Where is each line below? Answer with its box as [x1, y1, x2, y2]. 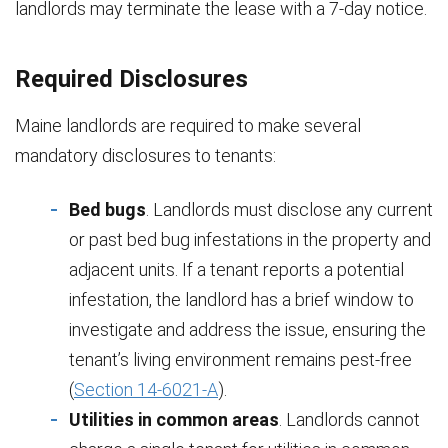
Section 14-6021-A [74, 378, 218, 400]
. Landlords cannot [279, 408, 420, 430]
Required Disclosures [15, 64, 248, 93]
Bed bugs [69, 198, 146, 220]
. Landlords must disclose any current [146, 198, 433, 220]
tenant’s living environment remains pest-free [69, 348, 412, 370]
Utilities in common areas [69, 408, 279, 430]
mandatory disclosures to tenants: [15, 144, 276, 166]
